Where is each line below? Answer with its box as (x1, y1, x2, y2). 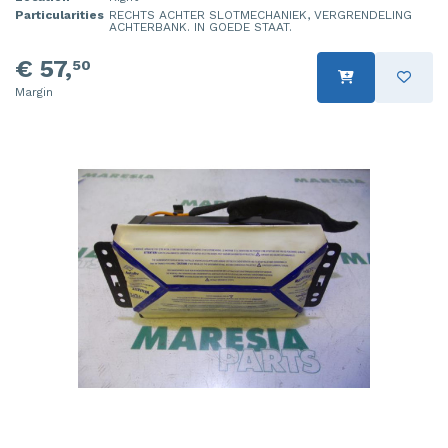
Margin (15, 84, 53, 99)
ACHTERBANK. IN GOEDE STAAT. (109, 19, 292, 34)
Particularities (15, 7, 104, 22)
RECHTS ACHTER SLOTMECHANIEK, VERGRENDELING (109, 7, 412, 22)
